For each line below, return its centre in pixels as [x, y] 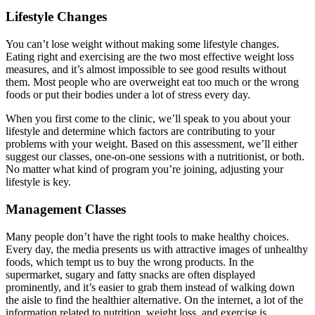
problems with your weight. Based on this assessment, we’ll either [152, 144]
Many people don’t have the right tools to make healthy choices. [147, 236]
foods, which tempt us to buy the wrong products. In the [130, 262]
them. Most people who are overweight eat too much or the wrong [152, 82]
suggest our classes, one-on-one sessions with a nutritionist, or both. [155, 157]
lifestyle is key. [38, 182]
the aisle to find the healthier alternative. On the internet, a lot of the [154, 300]
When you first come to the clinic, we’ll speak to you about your [148, 119]
